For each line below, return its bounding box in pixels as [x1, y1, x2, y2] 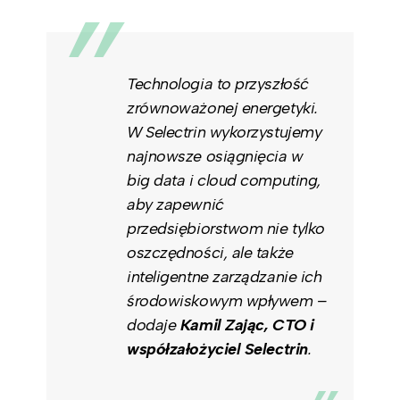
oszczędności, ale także [127, 242, 294, 262]
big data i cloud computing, [127, 170, 321, 190]
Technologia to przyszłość [127, 73, 309, 94]
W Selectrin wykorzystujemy [127, 121, 322, 142]
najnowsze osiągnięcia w [127, 146, 304, 166]
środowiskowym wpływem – [127, 290, 327, 311]
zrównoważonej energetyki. [127, 97, 318, 118]
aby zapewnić [127, 194, 224, 214]
